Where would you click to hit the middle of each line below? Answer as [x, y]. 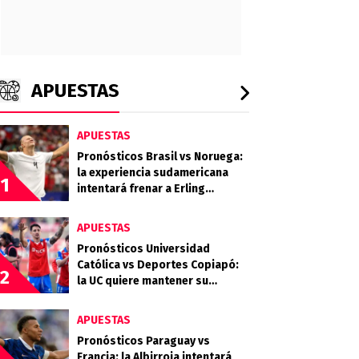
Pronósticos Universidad [143, 249]
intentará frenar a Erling [141, 189]
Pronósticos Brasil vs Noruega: [160, 157]
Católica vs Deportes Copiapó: [158, 265]
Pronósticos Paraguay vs [143, 341]
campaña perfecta [125, 297]
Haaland [99, 205]
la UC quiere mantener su [143, 281]
